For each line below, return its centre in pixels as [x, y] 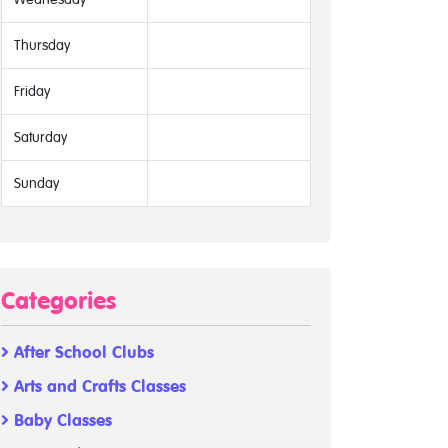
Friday [32, 91]
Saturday [40, 137]
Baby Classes [60, 421]
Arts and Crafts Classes [97, 387]
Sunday [36, 183]
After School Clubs [81, 353]
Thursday [42, 45]
